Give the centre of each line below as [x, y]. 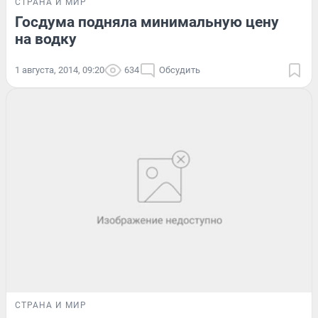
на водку [46, 39]
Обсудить [180, 70]
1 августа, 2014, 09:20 [60, 70]
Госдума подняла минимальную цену [147, 22]
